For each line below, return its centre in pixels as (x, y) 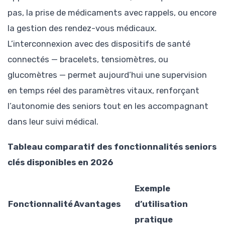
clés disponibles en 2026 (60, 162)
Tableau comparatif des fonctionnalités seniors (112, 147)
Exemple (152, 188)
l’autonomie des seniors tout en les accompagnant (108, 106)
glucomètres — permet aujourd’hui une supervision (107, 75)
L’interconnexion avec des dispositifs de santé (99, 44)
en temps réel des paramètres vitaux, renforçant (103, 91)
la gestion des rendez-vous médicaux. (82, 28)
